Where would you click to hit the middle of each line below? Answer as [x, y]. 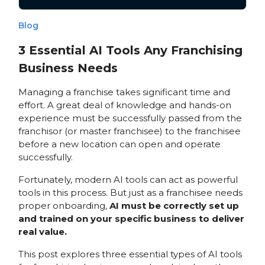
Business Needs [68, 68]
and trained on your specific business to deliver [131, 218]
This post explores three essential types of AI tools [130, 254]
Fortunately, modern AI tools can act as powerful [128, 179]
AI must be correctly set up [174, 205]
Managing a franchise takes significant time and [124, 92]
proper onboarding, [64, 205]
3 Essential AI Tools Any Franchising [130, 50]
